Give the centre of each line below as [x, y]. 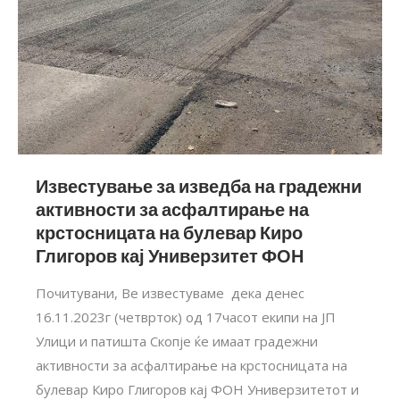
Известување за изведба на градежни [199, 186]
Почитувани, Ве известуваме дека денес [170, 292]
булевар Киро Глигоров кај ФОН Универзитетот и [197, 389]
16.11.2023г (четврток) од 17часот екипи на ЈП [186, 317]
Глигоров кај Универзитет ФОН [171, 255]
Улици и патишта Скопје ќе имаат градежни [177, 341]
